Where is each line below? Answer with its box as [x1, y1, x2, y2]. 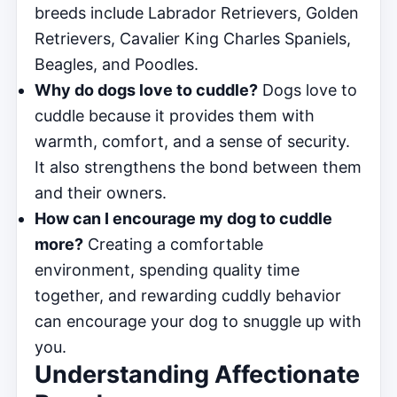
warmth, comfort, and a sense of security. [35, 131, 350, 151]
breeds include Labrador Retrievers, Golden [35, 3, 359, 22]
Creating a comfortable [83, 234, 263, 253]
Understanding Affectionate [35, 359, 360, 389]
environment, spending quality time [35, 260, 300, 279]
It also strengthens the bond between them [35, 157, 362, 176]
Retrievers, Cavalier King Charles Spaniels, [35, 28, 351, 48]
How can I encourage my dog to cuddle [35, 208, 332, 228]
